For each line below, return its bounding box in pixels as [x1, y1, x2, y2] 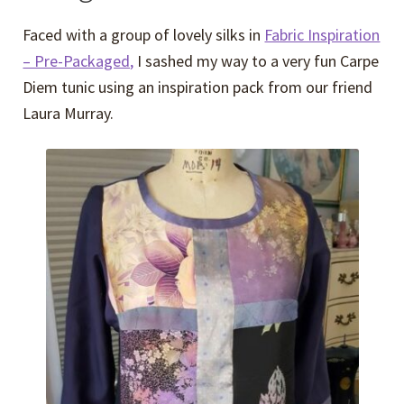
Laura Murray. [23, 102, 115, 124]
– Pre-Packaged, [23, 50, 134, 71]
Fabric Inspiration [264, 23, 381, 45]
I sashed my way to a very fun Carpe [133, 50, 380, 71]
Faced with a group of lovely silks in [23, 23, 265, 45]
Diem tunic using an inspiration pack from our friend [23, 76, 373, 97]
